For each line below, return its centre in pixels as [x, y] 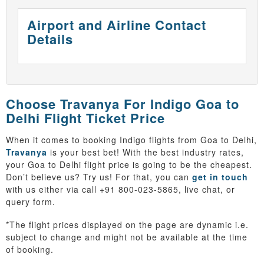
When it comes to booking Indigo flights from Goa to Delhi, [131, 140]
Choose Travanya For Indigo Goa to [123, 104]
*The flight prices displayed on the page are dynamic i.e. [127, 225]
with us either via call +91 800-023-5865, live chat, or [121, 189]
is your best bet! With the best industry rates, [146, 152]
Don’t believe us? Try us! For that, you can [99, 177]
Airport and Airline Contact [117, 25]
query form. [31, 202]
